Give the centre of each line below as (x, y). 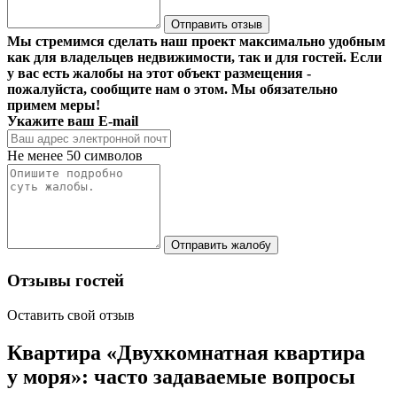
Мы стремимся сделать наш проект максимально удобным (196, 42)
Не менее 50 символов (75, 156)
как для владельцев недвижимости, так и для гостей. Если (195, 58)
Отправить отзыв (217, 25)
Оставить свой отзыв (71, 315)
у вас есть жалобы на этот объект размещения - (159, 74)
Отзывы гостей (66, 280)
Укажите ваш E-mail (73, 121)
